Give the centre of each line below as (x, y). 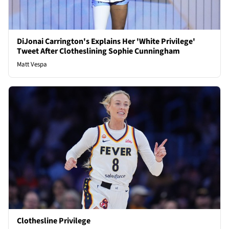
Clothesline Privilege (54, 221)
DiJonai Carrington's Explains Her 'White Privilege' (106, 41)
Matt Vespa (32, 64)
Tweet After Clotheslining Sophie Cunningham (98, 51)
